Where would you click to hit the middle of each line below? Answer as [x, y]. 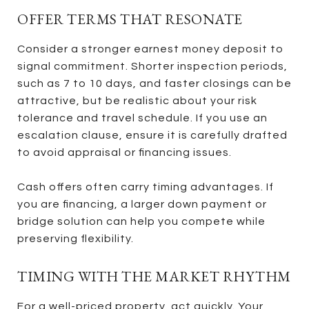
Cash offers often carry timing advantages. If [146, 187]
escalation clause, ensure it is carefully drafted [152, 135]
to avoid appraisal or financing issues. [124, 152]
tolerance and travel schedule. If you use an [142, 118]
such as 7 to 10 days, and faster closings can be [154, 83]
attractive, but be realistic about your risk [137, 100]
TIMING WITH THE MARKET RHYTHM [154, 276]
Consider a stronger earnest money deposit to [150, 49]
